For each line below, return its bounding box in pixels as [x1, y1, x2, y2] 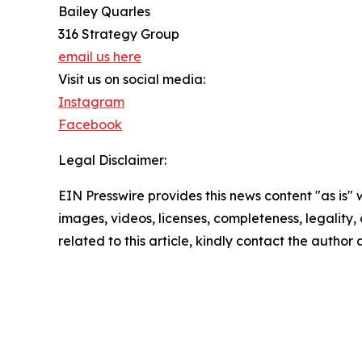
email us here [58, 48, 141, 65]
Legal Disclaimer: [58, 152, 166, 169]
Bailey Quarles [58, 3, 150, 20]
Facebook [58, 116, 122, 133]
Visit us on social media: [58, 71, 205, 88]
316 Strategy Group [58, 26, 179, 43]
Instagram [58, 94, 124, 111]
